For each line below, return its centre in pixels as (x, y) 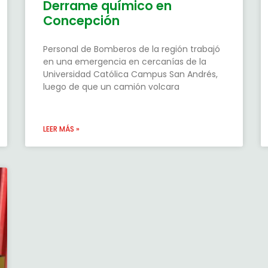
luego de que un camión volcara (112, 87)
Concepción (82, 21)
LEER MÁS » (62, 129)
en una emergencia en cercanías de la (125, 62)
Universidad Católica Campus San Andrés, (131, 74)
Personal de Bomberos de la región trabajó (132, 49)
